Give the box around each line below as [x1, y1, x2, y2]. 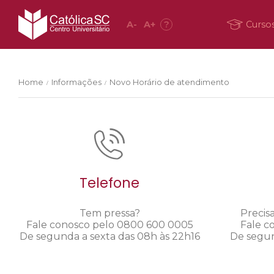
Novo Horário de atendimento [109, 77, 229, 87]
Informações [51, 77, 102, 87]
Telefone [80, 173, 140, 193]
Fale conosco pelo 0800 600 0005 [26, 218, 193, 231]
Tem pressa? [79, 207, 140, 219]
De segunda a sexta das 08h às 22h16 [19, 230, 200, 242]
